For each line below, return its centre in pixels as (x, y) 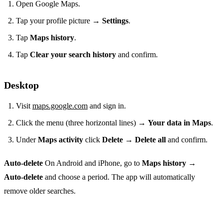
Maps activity (60, 139)
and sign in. (107, 106)
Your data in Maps (179, 122)
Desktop (21, 85)
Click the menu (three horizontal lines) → (82, 122)
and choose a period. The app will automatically (119, 177)
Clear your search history (73, 54)
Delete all (150, 139)
